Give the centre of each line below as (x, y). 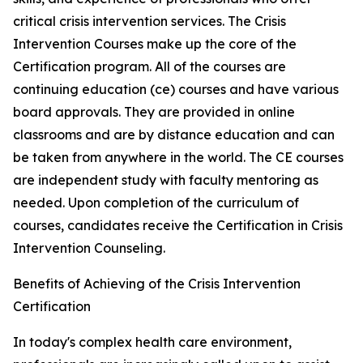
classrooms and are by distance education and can (174, 135)
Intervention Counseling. (89, 248)
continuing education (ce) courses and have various (176, 90)
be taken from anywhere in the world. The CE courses (178, 158)
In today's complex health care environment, (152, 342)
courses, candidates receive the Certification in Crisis (178, 226)
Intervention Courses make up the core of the (155, 44)
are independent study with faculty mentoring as (166, 180)
